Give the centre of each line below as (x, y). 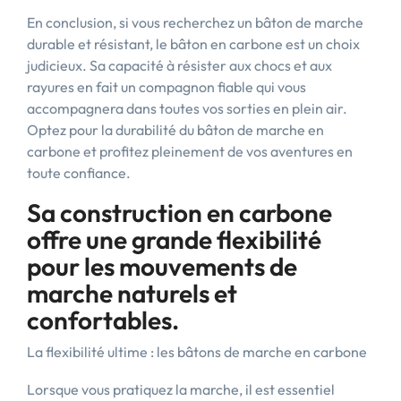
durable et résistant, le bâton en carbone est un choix (193, 44)
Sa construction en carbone (179, 213)
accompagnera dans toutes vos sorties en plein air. (187, 108)
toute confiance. (79, 173)
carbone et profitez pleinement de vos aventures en (190, 151)
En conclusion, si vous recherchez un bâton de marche (195, 22)
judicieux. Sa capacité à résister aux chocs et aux (179, 65)
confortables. (103, 320)
